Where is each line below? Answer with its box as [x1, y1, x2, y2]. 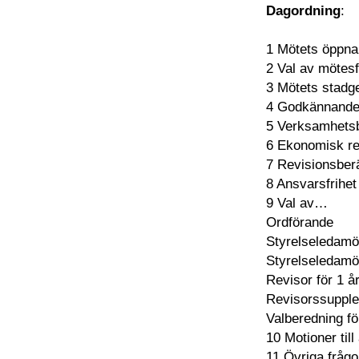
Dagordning [266, 2, 341, 18]
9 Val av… [266, 194, 329, 211]
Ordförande [266, 213, 334, 230]
